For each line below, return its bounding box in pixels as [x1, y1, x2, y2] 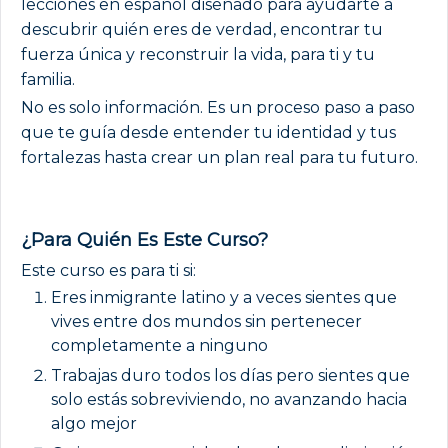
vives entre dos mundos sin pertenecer [51, 311, 362, 331]
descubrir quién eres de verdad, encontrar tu [21, 19, 383, 39]
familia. [21, 69, 75, 89]
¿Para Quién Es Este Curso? [21, 228, 268, 251]
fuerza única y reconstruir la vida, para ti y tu [21, 44, 375, 64]
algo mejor [51, 413, 137, 433]
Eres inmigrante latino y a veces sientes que [51, 287, 397, 307]
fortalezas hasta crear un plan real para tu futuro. [21, 147, 418, 167]
